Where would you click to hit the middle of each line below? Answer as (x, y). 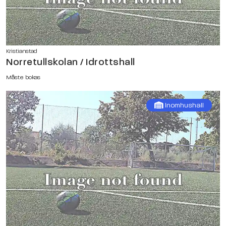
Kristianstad (22, 51)
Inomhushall (184, 105)
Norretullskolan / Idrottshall (71, 62)
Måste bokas (23, 77)
